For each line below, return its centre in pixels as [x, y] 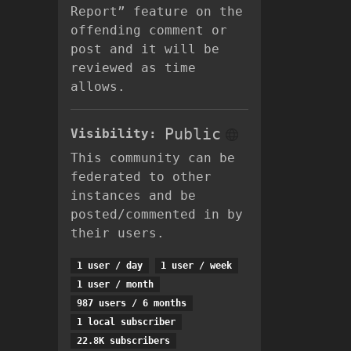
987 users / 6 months [131, 303]
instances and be [133, 195]
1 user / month [115, 284]
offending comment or [149, 30]
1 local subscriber [126, 322]
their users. [118, 233]
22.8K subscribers [123, 341]
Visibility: [118, 134]
